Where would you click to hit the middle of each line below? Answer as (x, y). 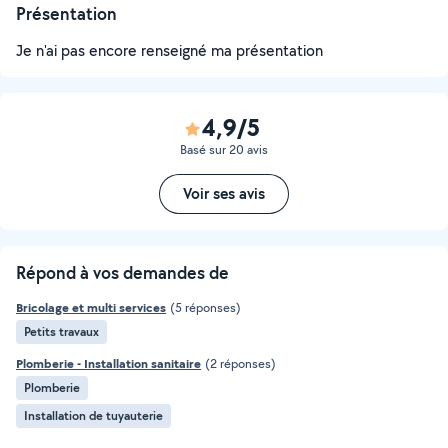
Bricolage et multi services (91, 307)
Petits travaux (61, 331)
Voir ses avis (224, 193)
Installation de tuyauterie (93, 415)
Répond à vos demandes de (122, 272)
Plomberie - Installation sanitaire (108, 363)
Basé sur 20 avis (224, 149)
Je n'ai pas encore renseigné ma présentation (169, 50)
